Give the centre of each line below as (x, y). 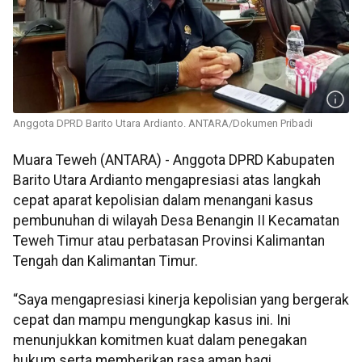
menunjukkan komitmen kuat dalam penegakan (160, 340)
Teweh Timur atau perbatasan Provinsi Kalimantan (169, 241)
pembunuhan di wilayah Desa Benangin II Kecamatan (176, 221)
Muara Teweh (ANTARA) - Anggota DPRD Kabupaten (174, 160)
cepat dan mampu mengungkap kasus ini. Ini (152, 320)
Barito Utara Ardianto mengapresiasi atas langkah (167, 181)
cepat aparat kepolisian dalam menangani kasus (163, 201)
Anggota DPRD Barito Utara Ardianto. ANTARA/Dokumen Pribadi (163, 124)
